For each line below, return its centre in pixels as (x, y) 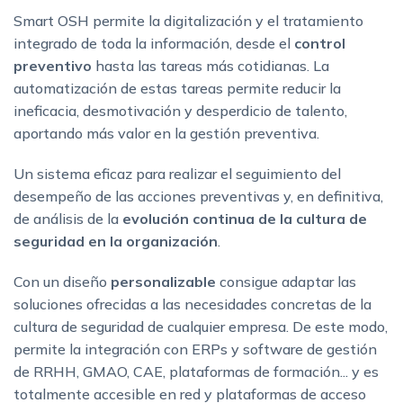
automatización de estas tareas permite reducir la (177, 88)
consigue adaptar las (286, 281)
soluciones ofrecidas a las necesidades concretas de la (193, 304)
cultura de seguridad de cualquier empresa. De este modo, (201, 326)
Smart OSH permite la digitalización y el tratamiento (188, 20)
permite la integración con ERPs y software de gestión (195, 349)
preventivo (53, 65)
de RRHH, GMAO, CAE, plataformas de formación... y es (196, 371)
